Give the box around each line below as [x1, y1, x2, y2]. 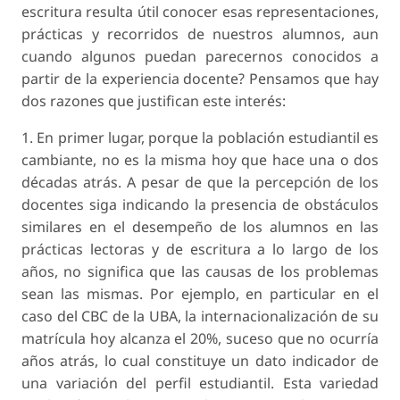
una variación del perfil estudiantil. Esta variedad [21, 372, 379, 393]
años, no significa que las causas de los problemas [21, 261, 379, 281]
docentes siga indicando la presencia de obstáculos [21, 194, 379, 214]
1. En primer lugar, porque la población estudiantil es [21, 127, 379, 147]
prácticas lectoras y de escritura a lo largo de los [21, 238, 379, 259]
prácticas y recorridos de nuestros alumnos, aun [21, 23, 379, 44]
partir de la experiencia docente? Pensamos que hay [21, 68, 379, 88]
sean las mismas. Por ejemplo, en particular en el [21, 283, 379, 304]
